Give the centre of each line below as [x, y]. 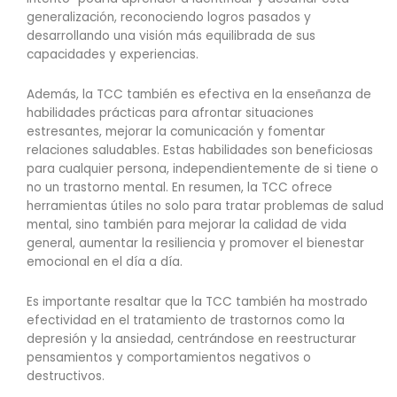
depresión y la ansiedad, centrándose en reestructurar [191, 339]
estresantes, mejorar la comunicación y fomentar [176, 132]
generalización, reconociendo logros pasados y [169, 18]
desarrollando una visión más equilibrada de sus [171, 36]
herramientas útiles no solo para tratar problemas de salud [205, 206]
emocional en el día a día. [105, 262]
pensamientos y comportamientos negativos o [169, 358]
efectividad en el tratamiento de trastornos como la [186, 321]
